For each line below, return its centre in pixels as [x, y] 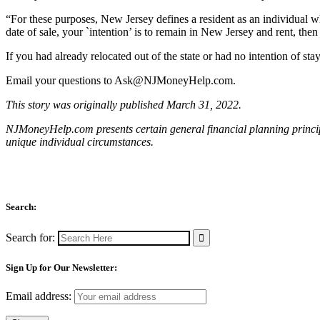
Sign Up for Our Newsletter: [61, 267]
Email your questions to [60, 81]
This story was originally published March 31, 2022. [124, 105]
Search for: [30, 237]
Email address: [40, 296]
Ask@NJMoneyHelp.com [174, 81]
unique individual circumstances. [80, 142]
